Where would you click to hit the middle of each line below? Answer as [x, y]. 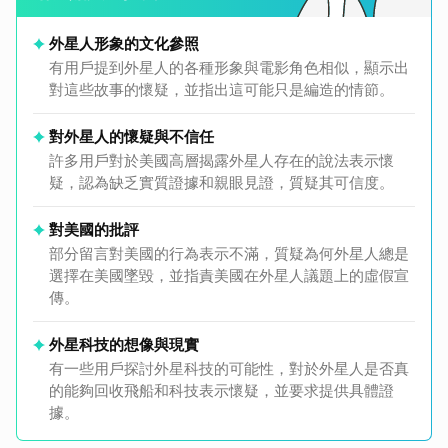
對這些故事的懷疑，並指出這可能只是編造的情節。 [221, 90]
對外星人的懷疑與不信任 [131, 137]
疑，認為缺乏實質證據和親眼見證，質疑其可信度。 [221, 183]
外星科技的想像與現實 [124, 345]
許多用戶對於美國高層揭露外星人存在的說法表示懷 [221, 161]
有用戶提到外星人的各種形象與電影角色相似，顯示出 [229, 68]
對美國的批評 [94, 230]
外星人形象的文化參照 [124, 44]
